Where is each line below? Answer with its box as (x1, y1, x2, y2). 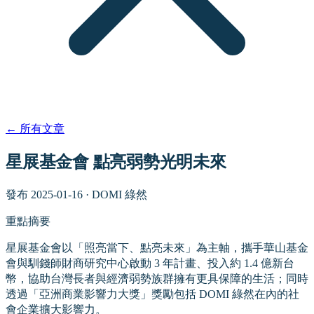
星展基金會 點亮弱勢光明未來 (6, 152, 226, 172)
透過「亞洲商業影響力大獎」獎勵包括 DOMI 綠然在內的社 (6, 288, 299, 301)
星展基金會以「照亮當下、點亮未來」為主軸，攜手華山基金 (6, 242, 308, 254)
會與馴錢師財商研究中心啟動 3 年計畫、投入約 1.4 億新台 (6, 257, 294, 270)
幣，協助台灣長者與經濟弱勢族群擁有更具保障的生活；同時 (6, 273, 308, 285)
